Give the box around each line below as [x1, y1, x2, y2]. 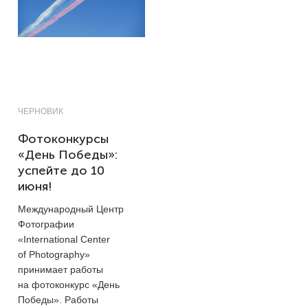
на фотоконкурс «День [18, 278, 120, 290]
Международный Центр [18, 203, 124, 214]
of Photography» [18, 248, 90, 260]
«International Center [18, 233, 110, 245]
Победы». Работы [18, 294, 98, 305]
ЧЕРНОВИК [18, 106, 63, 116]
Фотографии [18, 218, 74, 230]
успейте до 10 [18, 163, 104, 177]
